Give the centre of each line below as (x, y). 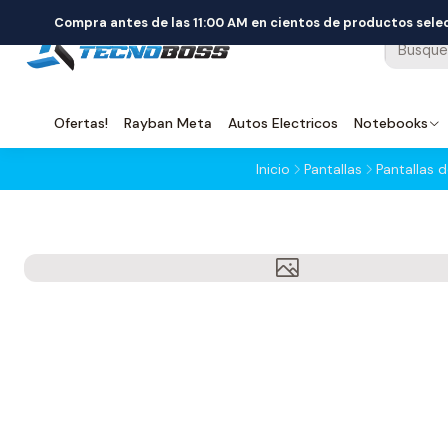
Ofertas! (81, 123)
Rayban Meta (168, 123)
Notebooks (391, 123)
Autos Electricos (283, 123)
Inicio (273, 169)
